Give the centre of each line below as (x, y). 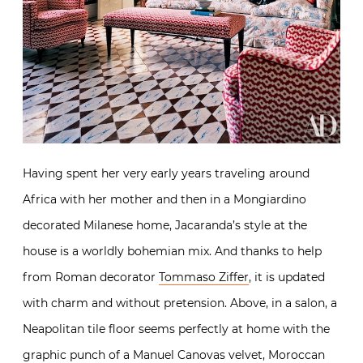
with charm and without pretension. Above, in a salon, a (180, 303)
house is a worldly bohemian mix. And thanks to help (172, 251)
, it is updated (287, 277)
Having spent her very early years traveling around (166, 173)
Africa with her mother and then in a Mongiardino (164, 199)
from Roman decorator (91, 277)
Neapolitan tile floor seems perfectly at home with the (176, 329)
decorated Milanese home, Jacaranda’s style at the (165, 225)
